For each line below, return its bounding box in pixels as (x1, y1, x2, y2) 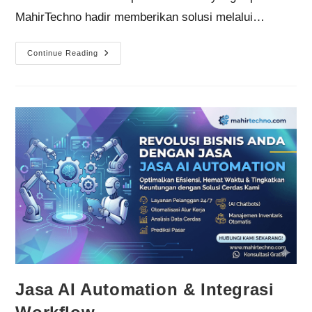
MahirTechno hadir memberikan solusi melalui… (15, 10, 265, 24)
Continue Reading (27, 48, 99, 57)
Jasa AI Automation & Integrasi (15, 279, 274, 299)
